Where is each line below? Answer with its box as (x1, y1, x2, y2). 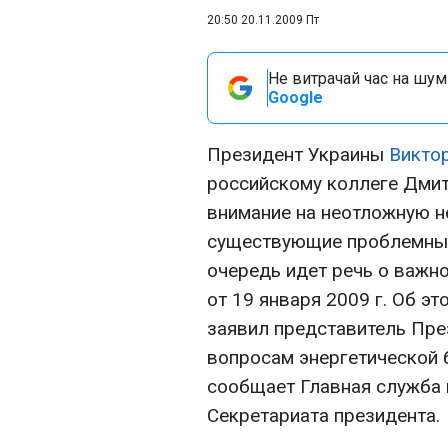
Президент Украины (207, 143, 389, 166)
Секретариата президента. (207, 404, 440, 427)
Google (268, 88, 323, 107)
